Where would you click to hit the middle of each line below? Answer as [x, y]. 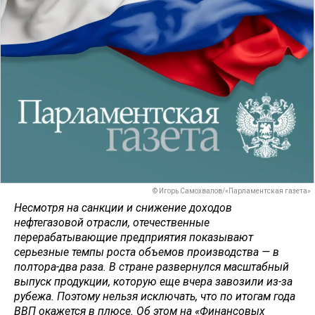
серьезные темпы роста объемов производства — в [147, 252]
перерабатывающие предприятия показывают [134, 237]
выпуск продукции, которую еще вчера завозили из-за [153, 281]
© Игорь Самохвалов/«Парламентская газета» [232, 191]
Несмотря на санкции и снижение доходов [123, 207]
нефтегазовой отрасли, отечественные [112, 222]
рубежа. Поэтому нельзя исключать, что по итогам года [155, 296]
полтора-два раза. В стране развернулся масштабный [152, 266]
